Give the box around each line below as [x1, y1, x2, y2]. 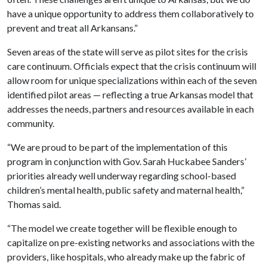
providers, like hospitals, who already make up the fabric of [7, 251, 246, 262]
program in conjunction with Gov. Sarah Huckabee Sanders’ [7, 156, 246, 167]
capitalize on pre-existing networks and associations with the [7, 237, 254, 248]
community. [7, 117, 54, 129]
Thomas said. [7, 198, 61, 210]
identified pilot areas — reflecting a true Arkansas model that [7, 89, 253, 100]
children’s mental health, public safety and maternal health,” [7, 184, 244, 195]
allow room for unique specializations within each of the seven [7, 74, 257, 86]
